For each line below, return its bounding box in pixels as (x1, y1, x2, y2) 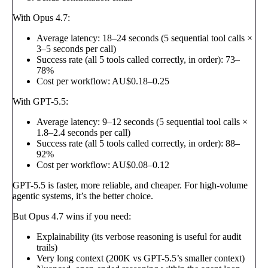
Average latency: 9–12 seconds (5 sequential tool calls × (36, 116, 248, 127)
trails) (36, 242, 57, 252)
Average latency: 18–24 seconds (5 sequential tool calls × (36, 32, 252, 43)
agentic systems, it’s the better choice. (13, 190, 153, 201)
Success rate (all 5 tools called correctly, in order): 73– (36, 54, 240, 65)
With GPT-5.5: (13, 96, 68, 106)
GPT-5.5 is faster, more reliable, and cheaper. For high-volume (13, 179, 248, 190)
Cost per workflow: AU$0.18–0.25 (36, 75, 169, 86)
